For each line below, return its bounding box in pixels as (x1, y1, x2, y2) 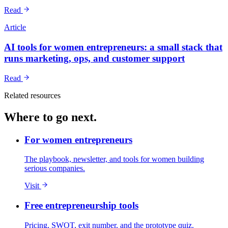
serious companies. (24, 164, 85, 173)
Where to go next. (4, 110, 97, 124)
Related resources (4, 91, 61, 100)
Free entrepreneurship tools (24, 200, 138, 211)
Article (4, 23, 26, 32)
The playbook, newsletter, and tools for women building (24, 155, 204, 164)
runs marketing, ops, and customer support (4, 53, 185, 64)
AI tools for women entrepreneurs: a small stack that (4, 42, 222, 53)
